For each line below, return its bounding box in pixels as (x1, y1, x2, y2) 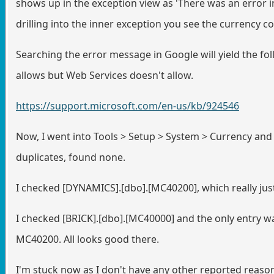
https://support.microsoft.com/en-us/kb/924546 (16, 98, 239, 113)
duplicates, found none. (16, 150, 125, 164)
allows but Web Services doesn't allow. (16, 68, 193, 82)
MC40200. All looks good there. (16, 232, 159, 246)
